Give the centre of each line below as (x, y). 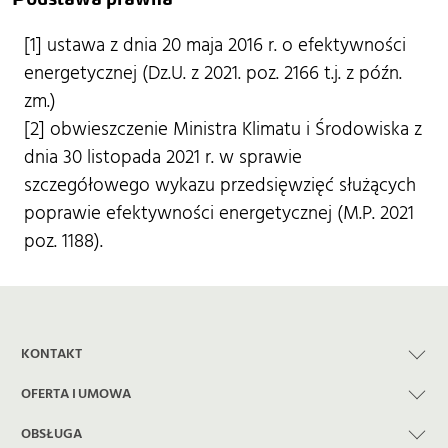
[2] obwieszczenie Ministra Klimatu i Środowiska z (223, 130)
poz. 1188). (63, 242)
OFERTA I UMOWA (76, 394)
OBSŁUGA (51, 434)
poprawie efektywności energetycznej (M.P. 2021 (219, 214)
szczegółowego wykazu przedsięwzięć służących (220, 186)
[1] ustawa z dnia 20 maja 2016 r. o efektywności (215, 46)
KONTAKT (51, 354)
